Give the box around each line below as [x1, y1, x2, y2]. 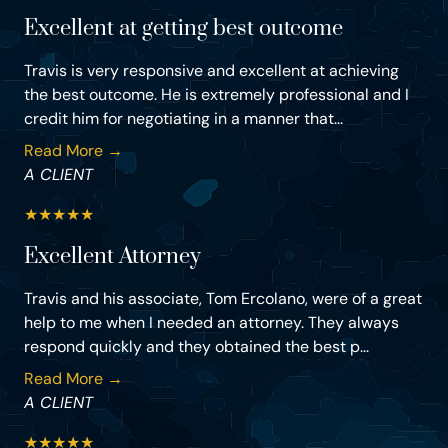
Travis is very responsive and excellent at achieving [24, 60, 399, 82]
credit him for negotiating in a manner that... [24, 108, 343, 130]
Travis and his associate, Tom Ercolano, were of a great [24, 288, 422, 310]
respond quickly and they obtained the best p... [24, 336, 369, 358]
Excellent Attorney [24, 243, 201, 271]
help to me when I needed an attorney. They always [24, 312, 399, 334]
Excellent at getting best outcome [24, 15, 343, 43]
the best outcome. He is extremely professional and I [24, 84, 409, 106]
